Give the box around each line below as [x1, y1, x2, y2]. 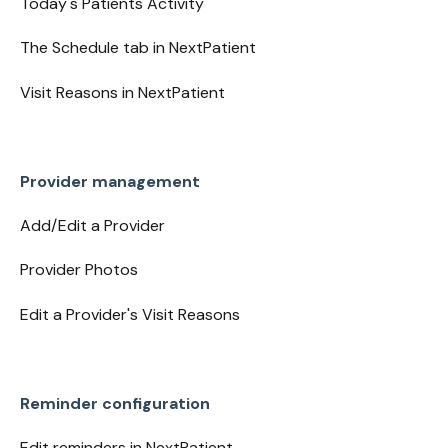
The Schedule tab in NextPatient [19, 37, 256, 59]
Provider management [19, 170, 200, 192]
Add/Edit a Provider [19, 214, 165, 236]
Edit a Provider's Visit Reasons [19, 303, 240, 325]
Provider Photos [19, 259, 138, 281]
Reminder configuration [19, 392, 210, 414]
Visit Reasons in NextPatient [19, 81, 225, 103]
